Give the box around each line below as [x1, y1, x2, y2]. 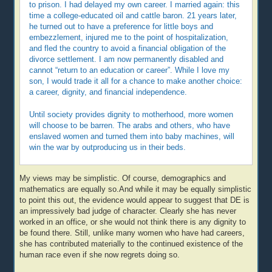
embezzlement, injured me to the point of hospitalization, [29, 33, 229, 42]
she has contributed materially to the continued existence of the [19, 239, 243, 248]
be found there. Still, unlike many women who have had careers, [19, 228, 245, 237]
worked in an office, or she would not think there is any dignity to [19, 217, 246, 226]
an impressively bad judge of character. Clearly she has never [19, 206, 237, 216]
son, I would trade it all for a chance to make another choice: [29, 77, 243, 86]
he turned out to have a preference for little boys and [29, 22, 214, 32]
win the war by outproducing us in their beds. [29, 143, 186, 152]
